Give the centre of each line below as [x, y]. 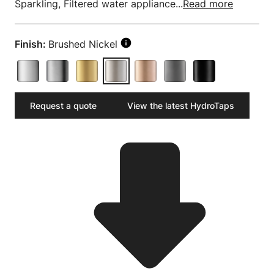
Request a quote [63, 106]
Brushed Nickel [83, 44]
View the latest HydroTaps [181, 106]
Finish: [30, 44]
